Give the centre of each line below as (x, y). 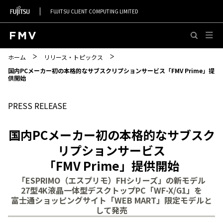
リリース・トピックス (73, 57)
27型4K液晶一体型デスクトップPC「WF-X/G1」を (111, 190)
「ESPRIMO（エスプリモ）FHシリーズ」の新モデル (111, 180)
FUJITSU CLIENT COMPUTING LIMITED (94, 11)
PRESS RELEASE (37, 106)
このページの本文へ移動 (106, 31)
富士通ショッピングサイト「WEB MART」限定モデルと (111, 200)
